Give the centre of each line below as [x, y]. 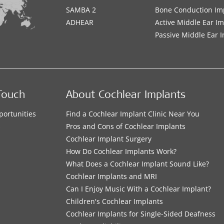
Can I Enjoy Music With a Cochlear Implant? [139, 189]
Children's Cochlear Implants [115, 201]
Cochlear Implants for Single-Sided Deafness [141, 214]
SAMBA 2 [81, 10]
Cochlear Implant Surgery [109, 139]
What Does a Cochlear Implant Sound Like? [138, 164]
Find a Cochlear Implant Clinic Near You [133, 114]
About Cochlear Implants [126, 96]
